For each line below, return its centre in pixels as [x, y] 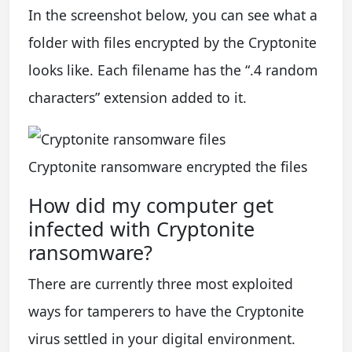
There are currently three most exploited [161, 283]
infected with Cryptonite [141, 228]
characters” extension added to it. [137, 97]
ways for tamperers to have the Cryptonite [166, 311]
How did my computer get [151, 205]
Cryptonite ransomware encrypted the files [168, 166]
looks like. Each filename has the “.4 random [173, 70]
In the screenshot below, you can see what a [173, 15]
